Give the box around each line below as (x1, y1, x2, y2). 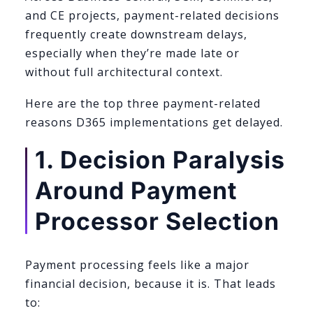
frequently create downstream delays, (25, 27, 247, 43)
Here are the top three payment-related (25, 96, 261, 111)
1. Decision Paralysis (35, 145, 285, 174)
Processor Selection (35, 206, 279, 235)
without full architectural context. (25, 64, 223, 80)
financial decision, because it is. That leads (25, 275, 276, 291)
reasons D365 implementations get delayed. (25, 115, 283, 130)
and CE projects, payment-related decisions (25, 8, 279, 24)
